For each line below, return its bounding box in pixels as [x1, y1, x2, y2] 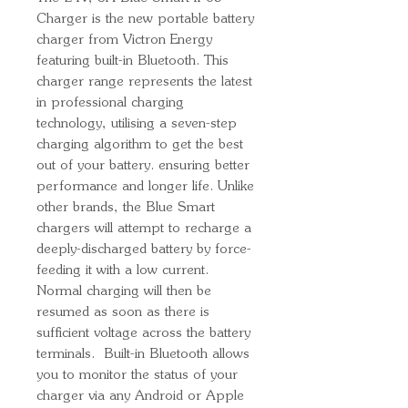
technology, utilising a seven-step [36, 117, 237, 131]
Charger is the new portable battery [36, 12, 254, 26]
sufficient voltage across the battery [36, 326, 250, 341]
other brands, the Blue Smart [36, 200, 215, 215]
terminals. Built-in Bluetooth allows [36, 347, 250, 362]
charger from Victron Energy [36, 33, 212, 47]
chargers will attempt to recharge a [36, 221, 251, 236]
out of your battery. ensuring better [36, 158, 250, 173]
